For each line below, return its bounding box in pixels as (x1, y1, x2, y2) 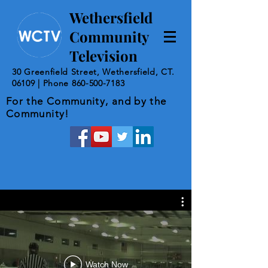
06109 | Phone (12, 78, 72, 89)
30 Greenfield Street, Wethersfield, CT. (12, 66, 175, 77)
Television (69, 46, 138, 65)
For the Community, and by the (6, 95, 167, 107)
